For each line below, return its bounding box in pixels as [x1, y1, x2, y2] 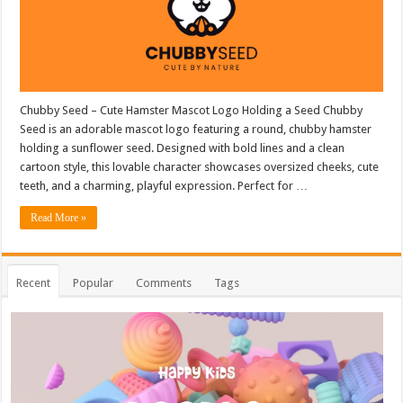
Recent [16, 275, 51, 290]
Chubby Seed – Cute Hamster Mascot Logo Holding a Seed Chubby [20, 103, 363, 117]
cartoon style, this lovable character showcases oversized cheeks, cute [20, 159, 380, 174]
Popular [73, 275, 114, 290]
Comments [136, 275, 193, 290]
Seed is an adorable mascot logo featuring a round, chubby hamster [20, 121, 372, 136]
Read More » [31, 210, 87, 224]
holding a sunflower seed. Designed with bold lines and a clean [20, 140, 345, 155]
